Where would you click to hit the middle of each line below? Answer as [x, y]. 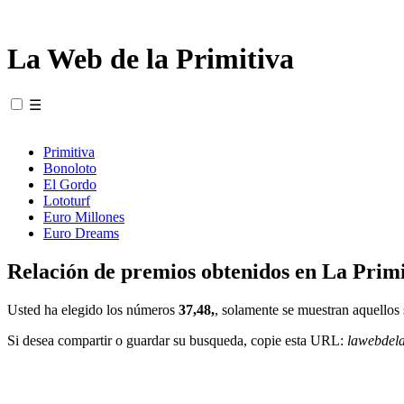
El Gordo [70, 184]
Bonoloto [70, 168]
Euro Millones [84, 216]
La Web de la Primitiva [151, 59]
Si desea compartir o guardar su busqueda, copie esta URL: [177, 340]
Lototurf [67, 200]
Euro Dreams [81, 233]
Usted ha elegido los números [93, 309]
